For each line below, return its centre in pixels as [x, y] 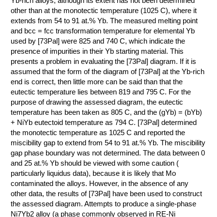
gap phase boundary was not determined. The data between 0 [108, 153]
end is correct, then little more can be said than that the [97, 82]
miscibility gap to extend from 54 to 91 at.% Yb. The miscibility [108, 143]
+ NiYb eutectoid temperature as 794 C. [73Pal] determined [104, 122]
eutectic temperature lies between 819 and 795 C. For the [101, 92]
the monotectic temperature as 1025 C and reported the [98, 132]
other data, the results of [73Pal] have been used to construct [107, 194]
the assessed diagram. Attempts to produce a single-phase [104, 204]
